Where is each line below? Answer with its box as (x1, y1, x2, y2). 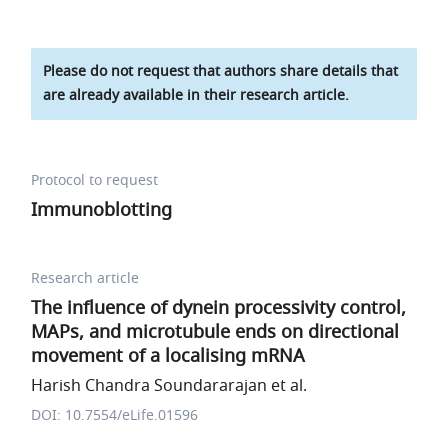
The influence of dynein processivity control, (31, 295, 407, 321)
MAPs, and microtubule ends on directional (31, 319, 400, 345)
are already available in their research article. (43, 85, 350, 106)
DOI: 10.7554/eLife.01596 (31, 405, 199, 426)
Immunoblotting (31, 197, 173, 223)
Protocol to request (31, 170, 159, 191)
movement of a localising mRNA (31, 343, 306, 369)
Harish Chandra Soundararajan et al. (31, 374, 308, 398)
